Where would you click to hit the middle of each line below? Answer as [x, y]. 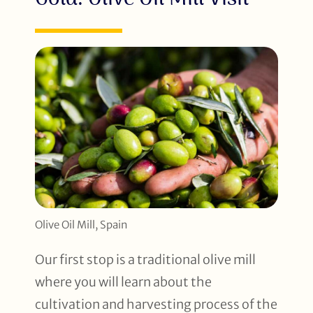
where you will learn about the [123, 282]
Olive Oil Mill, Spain [81, 225]
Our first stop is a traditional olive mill [145, 260]
